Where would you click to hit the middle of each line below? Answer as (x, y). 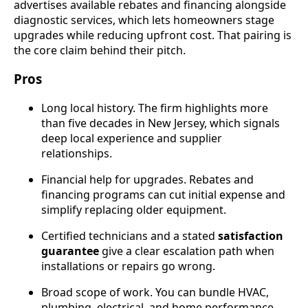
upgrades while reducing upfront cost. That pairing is (153, 35)
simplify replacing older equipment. (134, 210)
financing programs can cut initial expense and (163, 195)
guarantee (70, 251)
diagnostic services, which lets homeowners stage (144, 20)
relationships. (77, 154)
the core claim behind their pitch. (100, 50)
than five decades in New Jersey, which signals (161, 123)
